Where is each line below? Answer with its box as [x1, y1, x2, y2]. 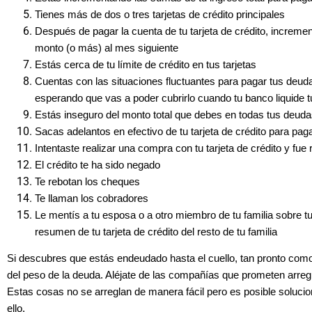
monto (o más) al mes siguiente [35, 42, 178, 54]
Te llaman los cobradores [35, 192, 148, 204]
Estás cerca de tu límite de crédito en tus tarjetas [35, 58, 256, 70]
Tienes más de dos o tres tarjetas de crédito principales [35, 8, 285, 20]
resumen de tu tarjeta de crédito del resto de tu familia [35, 226, 277, 237]
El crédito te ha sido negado [35, 159, 160, 171]
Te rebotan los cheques [35, 175, 140, 187]
